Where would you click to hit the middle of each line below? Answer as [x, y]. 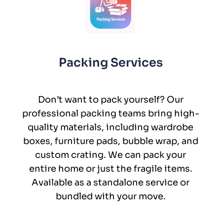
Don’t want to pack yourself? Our [110, 99]
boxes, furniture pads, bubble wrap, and [110, 141]
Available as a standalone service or [110, 182]
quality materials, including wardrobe [110, 127]
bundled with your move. [110, 196]
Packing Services [110, 62]
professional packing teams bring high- [110, 113]
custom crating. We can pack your [110, 155]
